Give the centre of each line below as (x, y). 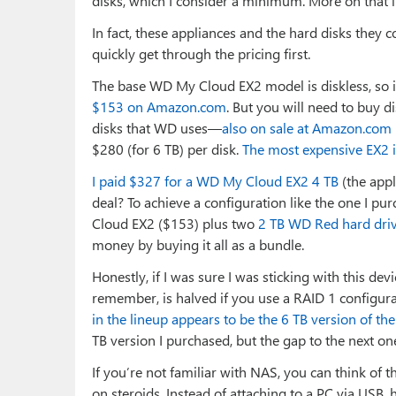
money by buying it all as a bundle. (198, 244)
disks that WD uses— (157, 127)
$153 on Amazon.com (159, 106)
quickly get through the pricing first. (201, 53)
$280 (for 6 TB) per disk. (167, 148)
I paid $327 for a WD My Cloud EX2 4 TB (215, 180)
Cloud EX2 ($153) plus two (175, 223)
